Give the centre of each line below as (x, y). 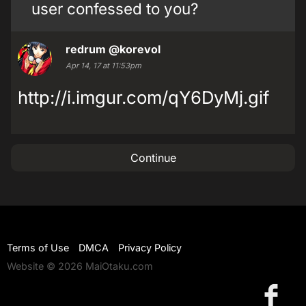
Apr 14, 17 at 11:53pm (103, 66)
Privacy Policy (150, 248)
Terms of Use (38, 248)
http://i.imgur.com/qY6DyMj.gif (143, 97)
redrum (86, 49)
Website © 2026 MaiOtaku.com (80, 266)
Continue (153, 158)
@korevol (135, 49)
